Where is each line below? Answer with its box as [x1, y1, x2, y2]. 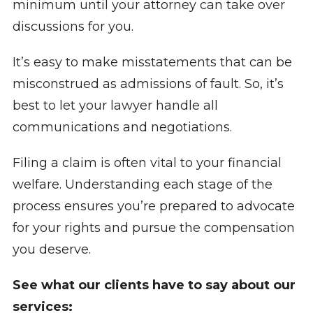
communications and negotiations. [12, 119, 232, 135]
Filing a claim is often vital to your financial [12, 155, 282, 171]
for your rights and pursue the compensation [12, 220, 295, 236]
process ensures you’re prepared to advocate [12, 198, 295, 214]
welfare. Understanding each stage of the [12, 177, 272, 193]
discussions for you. [12, 18, 133, 34]
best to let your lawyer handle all [12, 98, 218, 113]
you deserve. [12, 242, 94, 258]
